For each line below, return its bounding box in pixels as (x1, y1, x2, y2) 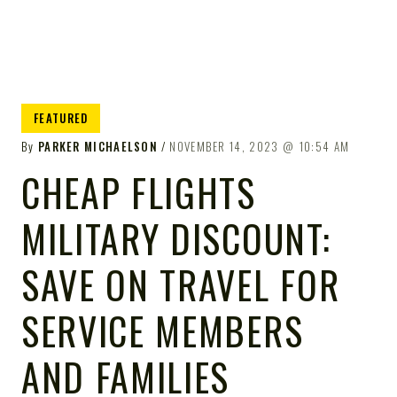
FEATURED (34, 109, 89, 127)
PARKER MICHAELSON (37, 137, 159, 155)
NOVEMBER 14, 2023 (169, 137, 279, 155)
